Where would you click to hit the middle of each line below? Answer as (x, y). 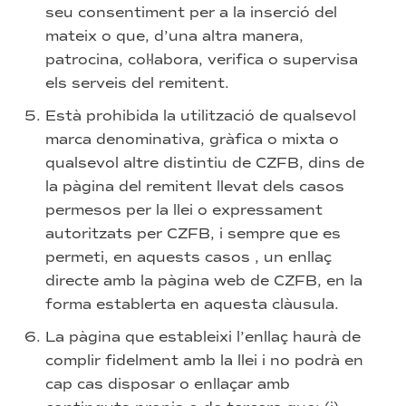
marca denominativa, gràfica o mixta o (192, 139)
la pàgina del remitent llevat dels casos (195, 186)
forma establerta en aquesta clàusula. (192, 304)
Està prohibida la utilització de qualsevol (201, 116)
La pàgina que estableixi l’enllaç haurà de (203, 337)
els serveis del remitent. (137, 83)
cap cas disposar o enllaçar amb (168, 384)
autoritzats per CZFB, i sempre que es (193, 233)
